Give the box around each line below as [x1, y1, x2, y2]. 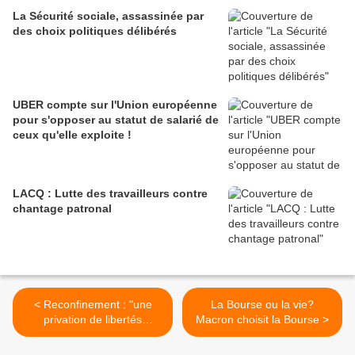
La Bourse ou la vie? [211, 298, 314, 311]
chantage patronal [13, 202, 112, 216]
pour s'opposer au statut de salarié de [13, 113, 219, 127]
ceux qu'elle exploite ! [13, 128, 132, 142]
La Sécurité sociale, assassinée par [13, 10, 204, 23]
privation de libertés [44, 313, 142, 326]
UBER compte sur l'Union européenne [13, 98, 217, 112]
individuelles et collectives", [25, 328, 161, 342]
